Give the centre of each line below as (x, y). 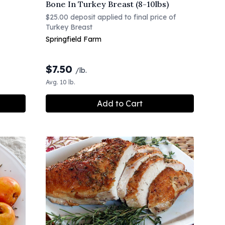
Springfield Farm (74, 39)
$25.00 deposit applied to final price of (111, 17)
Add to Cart (120, 103)
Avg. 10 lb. (61, 82)
